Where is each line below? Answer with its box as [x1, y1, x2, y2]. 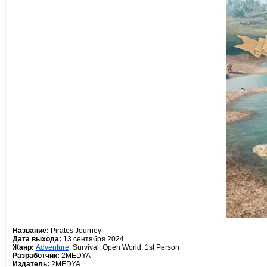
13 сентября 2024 [61, 235, 124, 243]
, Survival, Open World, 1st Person [69, 243, 179, 252]
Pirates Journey [48, 226, 101, 235]
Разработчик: [12, 252, 60, 260]
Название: [12, 226, 49, 235]
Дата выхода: [12, 235, 61, 243]
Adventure [35, 243, 69, 252]
